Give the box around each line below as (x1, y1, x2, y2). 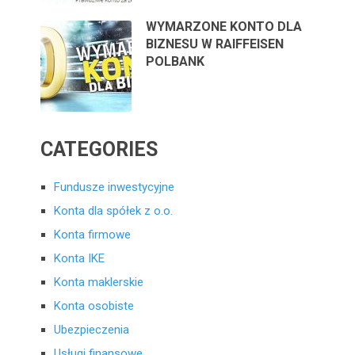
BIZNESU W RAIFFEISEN (146, 36, 284, 52)
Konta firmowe (54, 227, 132, 242)
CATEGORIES (40, 137, 158, 161)
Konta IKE (54, 250, 105, 265)
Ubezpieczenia (54, 322, 130, 337)
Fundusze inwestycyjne (54, 179, 175, 194)
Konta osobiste (54, 298, 135, 313)
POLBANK (146, 53, 205, 69)
